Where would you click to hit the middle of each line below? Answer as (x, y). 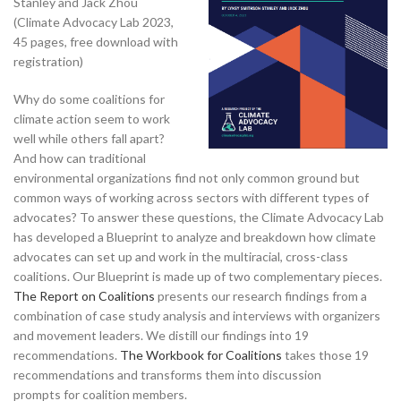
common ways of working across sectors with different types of (191, 197)
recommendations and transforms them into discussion (167, 374)
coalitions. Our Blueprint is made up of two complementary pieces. (198, 276)
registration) (50, 61)
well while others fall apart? (89, 138)
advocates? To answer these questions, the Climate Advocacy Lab (199, 217)
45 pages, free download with (96, 41)
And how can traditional (80, 158)
